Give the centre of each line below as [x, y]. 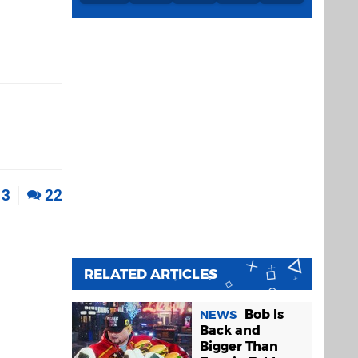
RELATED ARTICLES [151, 274]
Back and [230, 330]
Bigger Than [239, 346]
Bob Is [264, 314]
